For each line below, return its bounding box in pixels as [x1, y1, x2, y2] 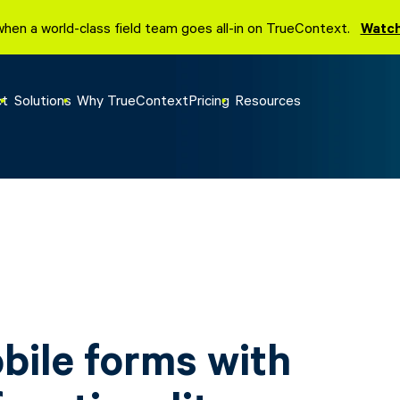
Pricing [187, 90, 229, 109]
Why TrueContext [76, 90, 188, 109]
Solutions [13, 90, 71, 109]
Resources [235, 90, 302, 109]
